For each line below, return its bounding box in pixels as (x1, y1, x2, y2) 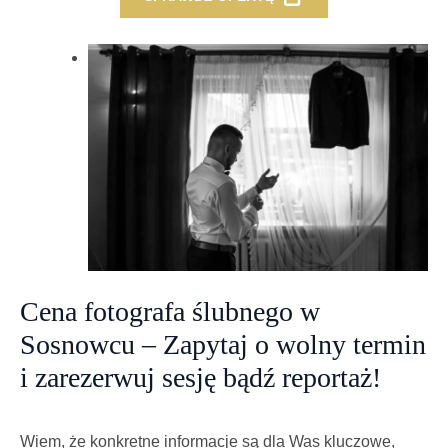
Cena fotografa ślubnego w (20, 295, 320, 327)
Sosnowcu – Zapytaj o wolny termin (20, 328, 426, 360)
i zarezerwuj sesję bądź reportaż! (20, 361, 381, 393)
